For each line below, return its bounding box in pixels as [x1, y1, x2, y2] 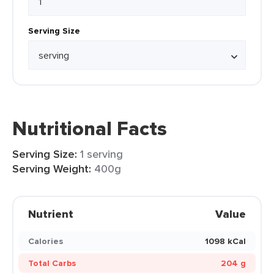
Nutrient [28, 206, 73, 222]
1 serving [80, 146, 123, 161]
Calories [28, 235, 63, 247]
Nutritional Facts [12, 114, 167, 143]
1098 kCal [205, 235, 246, 247]
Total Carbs [28, 257, 76, 269]
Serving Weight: [12, 161, 91, 177]
